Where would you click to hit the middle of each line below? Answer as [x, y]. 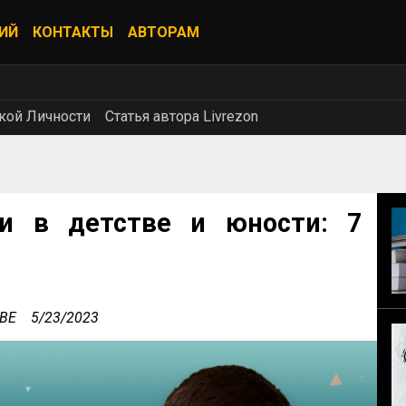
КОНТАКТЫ [73, 32]
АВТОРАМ [164, 32]
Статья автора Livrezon [182, 116]
